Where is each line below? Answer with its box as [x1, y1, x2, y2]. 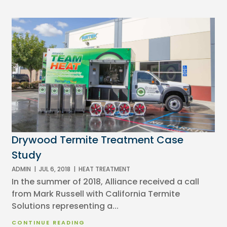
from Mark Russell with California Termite [12, 187, 180, 200]
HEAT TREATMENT [79, 164, 131, 173]
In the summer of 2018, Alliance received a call [12, 175, 200, 187]
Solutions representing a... [12, 200, 119, 212]
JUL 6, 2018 [39, 164, 71, 173]
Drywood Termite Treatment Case [12, 132, 184, 147]
